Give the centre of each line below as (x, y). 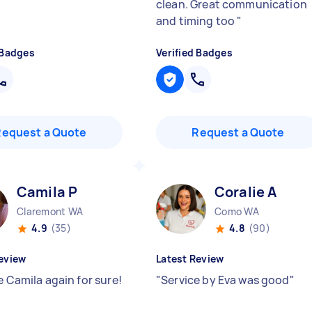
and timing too (197, 21)
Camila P (47, 192)
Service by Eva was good (225, 280)
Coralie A (246, 192)
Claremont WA (50, 211)
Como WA (237, 211)
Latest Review (190, 259)
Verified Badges (194, 53)
